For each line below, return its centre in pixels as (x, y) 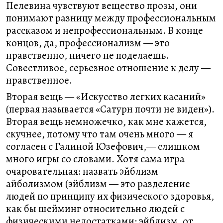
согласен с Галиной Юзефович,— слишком (103, 146)
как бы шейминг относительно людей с (95, 209)
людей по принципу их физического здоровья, (110, 196)
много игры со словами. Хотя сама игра (95, 159)
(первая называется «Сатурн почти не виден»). (110, 109)
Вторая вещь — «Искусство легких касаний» (106, 97)
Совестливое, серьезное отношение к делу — (108, 68)
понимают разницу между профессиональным (111, 18)
